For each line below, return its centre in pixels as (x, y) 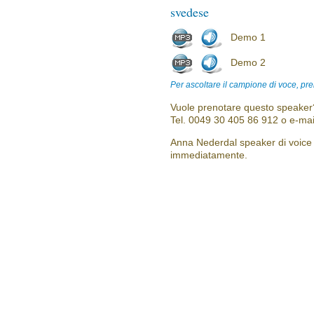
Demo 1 (248, 37)
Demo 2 (248, 62)
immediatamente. (209, 155)
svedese (190, 12)
